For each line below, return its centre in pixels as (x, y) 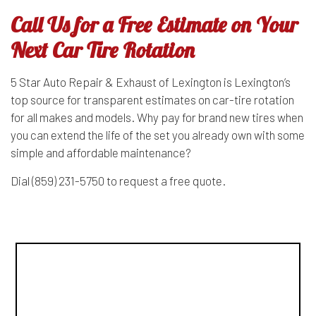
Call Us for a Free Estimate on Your (154, 25)
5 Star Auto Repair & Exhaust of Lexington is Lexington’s (151, 82)
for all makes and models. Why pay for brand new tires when (157, 117)
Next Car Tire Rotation (103, 50)
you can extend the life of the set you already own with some (158, 135)
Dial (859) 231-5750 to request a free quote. (118, 181)
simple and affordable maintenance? (101, 153)
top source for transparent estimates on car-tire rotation (152, 100)
